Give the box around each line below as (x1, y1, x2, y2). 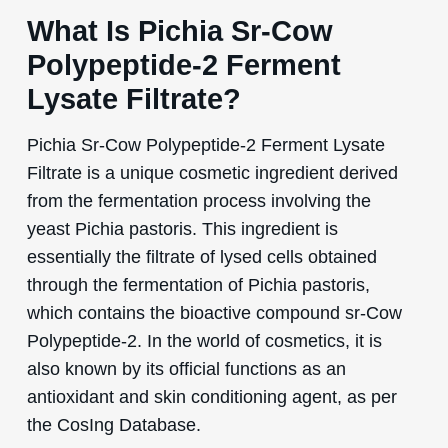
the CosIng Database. (26, 413, 201, 435)
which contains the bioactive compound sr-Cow (26, 301, 402, 323)
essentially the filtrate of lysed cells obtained (26, 245, 377, 267)
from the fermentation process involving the (26, 189, 371, 211)
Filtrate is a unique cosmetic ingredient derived (26, 161, 398, 183)
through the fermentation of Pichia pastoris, (26, 273, 370, 295)
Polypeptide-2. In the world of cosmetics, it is (26, 329, 382, 351)
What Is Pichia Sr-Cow (26, 14, 333, 47)
